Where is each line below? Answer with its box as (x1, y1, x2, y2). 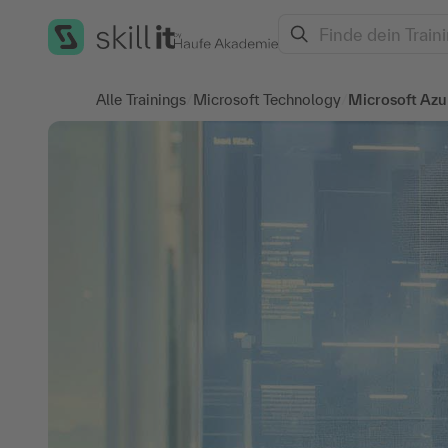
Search (277, 11, 329, 28)
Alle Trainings (96, 91, 186, 108)
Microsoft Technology (193, 91, 341, 108)
